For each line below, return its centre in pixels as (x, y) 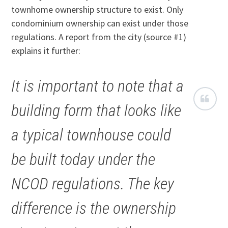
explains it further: (46, 51)
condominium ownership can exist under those (100, 23)
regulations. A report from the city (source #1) (99, 37)
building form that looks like (96, 111)
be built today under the (83, 160)
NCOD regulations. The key (93, 184)
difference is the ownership (94, 208)
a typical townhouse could (91, 135)
